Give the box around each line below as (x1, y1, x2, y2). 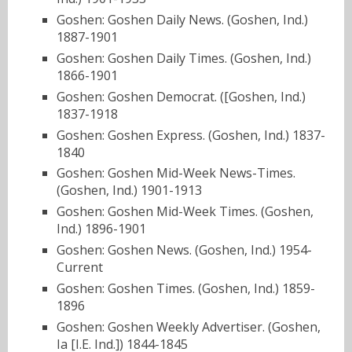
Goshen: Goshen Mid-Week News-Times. (57, 164, 295, 182)
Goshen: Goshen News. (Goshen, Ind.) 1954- (57, 240, 312, 258)
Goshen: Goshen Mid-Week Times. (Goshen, (57, 203, 313, 221)
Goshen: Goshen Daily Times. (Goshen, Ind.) (57, 49, 311, 67)
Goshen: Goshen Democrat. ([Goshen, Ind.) (57, 87, 306, 105)
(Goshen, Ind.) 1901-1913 (57, 181, 202, 200)
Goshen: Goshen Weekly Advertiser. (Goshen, (57, 317, 321, 335)
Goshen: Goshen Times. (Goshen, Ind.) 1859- (57, 279, 315, 297)
